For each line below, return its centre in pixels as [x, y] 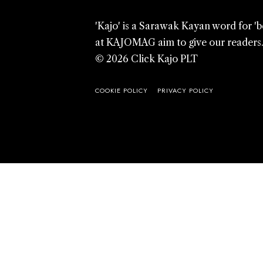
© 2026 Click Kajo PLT [146, 59]
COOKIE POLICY [122, 91]
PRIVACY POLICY [186, 91]
